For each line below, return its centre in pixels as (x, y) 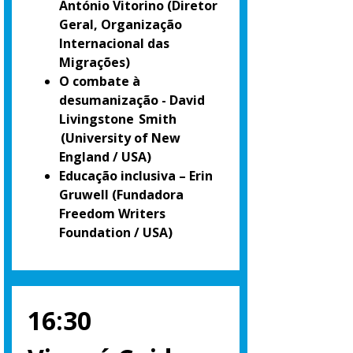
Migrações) (95, 63)
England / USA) (105, 157)
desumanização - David (132, 100)
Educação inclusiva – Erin (136, 176)
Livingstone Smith (119, 119)
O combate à (100, 82)
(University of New (120, 138)
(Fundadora (148, 195)
